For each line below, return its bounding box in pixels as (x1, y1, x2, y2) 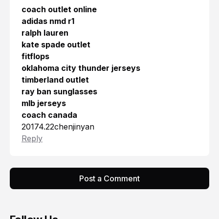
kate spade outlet (22, 40, 90, 50)
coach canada (22, 110, 77, 120)
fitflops (22, 51, 49, 62)
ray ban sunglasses (22, 87, 97, 97)
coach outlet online (22, 4, 97, 15)
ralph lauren (22, 28, 68, 38)
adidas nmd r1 (22, 16, 74, 26)
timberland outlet (22, 75, 89, 85)
